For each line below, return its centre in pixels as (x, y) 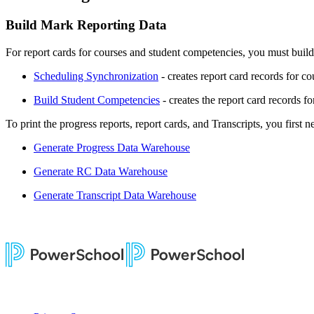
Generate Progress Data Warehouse (112, 147)
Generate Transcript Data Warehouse (115, 195)
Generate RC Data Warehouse (101, 171)
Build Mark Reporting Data (86, 25)
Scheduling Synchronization (96, 76)
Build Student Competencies (97, 100)
